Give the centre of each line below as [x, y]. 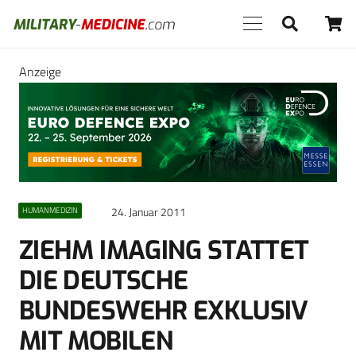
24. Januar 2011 [149, 213]
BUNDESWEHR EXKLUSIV [164, 311]
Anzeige [40, 72]
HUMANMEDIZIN [50, 211]
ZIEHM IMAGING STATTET [164, 251]
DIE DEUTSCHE [104, 281]
